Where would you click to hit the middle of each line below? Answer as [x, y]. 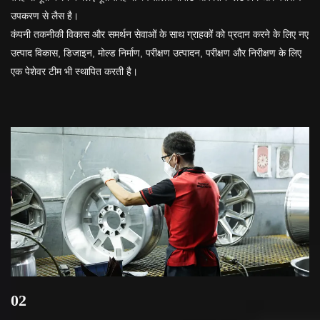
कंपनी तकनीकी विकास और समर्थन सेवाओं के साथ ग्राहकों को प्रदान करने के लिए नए [160, 34]
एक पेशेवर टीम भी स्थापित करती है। [74, 71]
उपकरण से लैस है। [45, 15]
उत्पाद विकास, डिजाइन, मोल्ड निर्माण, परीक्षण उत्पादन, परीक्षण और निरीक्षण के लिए [156, 52]
